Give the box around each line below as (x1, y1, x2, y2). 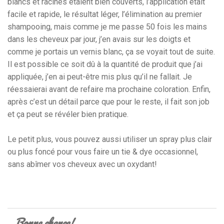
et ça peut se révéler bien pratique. (7, 109, 128, 119)
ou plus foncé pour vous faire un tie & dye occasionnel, (7, 147, 198, 157)
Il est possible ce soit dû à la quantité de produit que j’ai (7, 59, 202, 69)
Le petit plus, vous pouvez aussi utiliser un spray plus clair (7, 134, 212, 144)
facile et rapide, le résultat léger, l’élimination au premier (7, 9, 202, 19)
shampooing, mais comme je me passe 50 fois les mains (7, 22, 207, 32)
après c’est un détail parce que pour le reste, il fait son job (7, 97, 209, 107)
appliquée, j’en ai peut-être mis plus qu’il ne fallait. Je (7, 72, 192, 82)
